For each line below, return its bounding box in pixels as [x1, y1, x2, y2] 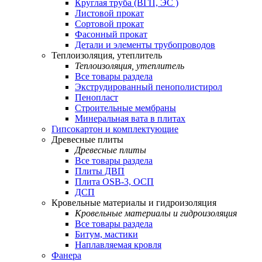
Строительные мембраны [75, 103, 176, 113]
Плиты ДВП [75, 166, 125, 176]
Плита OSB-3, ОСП [75, 177, 154, 187]
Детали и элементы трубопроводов [75, 40, 215, 50]
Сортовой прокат [75, 19, 144, 29]
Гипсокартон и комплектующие [51, 124, 178, 134]
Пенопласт [75, 92, 118, 102]
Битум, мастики [75, 229, 138, 239]
